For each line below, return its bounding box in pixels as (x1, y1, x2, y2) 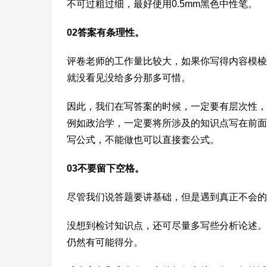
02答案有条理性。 (67, 27, 144, 38)
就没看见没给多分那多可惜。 (67, 72, 191, 83)
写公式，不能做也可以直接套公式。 (67, 134, 219, 145)
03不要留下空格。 (67, 163, 144, 173)
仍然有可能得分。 (67, 237, 143, 247)
